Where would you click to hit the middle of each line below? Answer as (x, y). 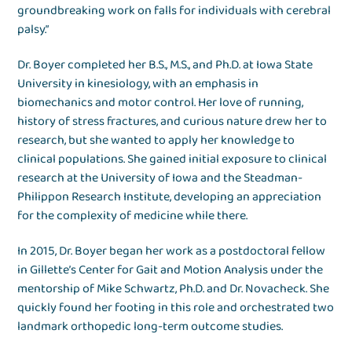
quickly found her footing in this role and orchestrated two (176, 307)
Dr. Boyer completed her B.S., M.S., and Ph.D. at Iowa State (165, 64)
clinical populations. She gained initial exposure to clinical (172, 159)
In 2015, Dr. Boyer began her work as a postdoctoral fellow (172, 251)
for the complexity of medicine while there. (133, 215)
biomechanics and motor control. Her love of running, (161, 102)
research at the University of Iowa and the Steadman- (160, 178)
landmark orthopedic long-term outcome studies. (152, 326)
